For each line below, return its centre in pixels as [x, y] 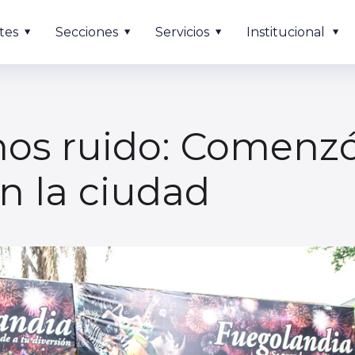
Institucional [286, 32]
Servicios [182, 32]
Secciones [87, 32]
